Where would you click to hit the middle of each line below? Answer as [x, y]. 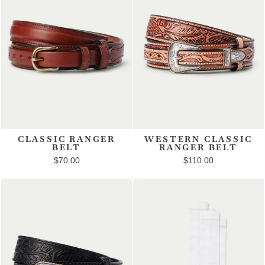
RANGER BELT [198, 148]
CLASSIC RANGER [67, 139]
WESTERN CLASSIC [198, 139]
